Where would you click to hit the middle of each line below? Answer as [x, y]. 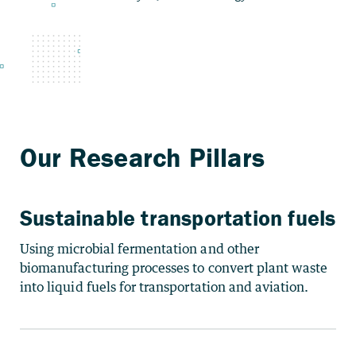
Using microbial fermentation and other [139, 249]
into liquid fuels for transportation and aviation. [164, 287]
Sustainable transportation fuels [178, 218]
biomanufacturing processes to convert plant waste [174, 268]
